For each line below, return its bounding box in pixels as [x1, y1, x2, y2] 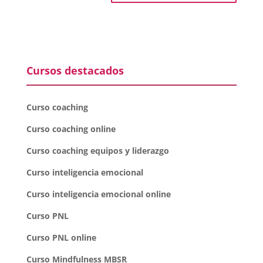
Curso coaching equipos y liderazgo [26, 144, 169, 156]
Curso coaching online [26, 123, 116, 134]
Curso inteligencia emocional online [26, 188, 171, 200]
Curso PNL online [26, 231, 96, 243]
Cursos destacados [26, 63, 124, 77]
